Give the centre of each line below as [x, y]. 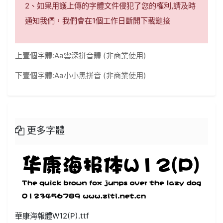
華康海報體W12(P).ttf [52, 216]
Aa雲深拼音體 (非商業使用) [101, 55]
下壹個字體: [35, 75]
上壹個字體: [35, 55]
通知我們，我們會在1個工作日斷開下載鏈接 [98, 20]
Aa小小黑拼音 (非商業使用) [101, 75]
